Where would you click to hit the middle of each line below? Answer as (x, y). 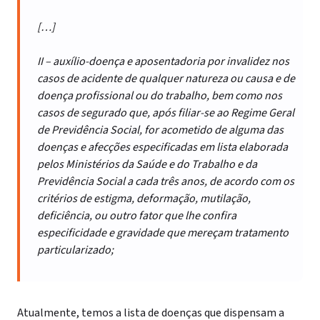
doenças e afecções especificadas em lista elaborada (162, 147)
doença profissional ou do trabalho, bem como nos (160, 96)
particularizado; (75, 250)
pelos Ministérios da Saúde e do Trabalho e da (147, 164)
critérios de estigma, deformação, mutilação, (144, 199)
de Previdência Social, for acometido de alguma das (160, 130)
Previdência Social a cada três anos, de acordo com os (166, 181)
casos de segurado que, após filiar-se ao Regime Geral (166, 113)
